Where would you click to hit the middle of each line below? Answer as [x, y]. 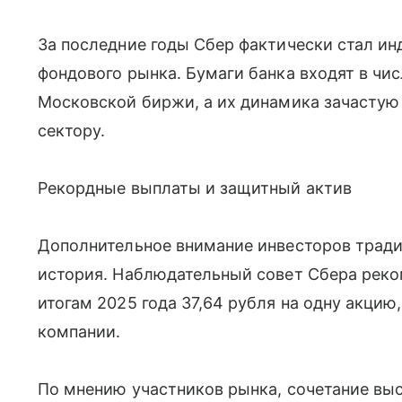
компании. [79, 332]
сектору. [72, 131]
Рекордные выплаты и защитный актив [195, 188]
